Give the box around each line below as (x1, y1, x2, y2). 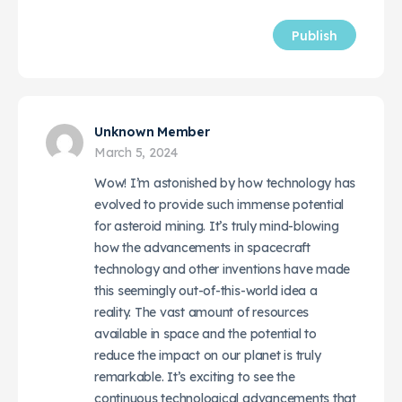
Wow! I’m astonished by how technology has (94, 174, 356, 191)
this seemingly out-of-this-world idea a (94, 282, 318, 299)
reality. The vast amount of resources (94, 303, 310, 320)
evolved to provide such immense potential (94, 196, 345, 213)
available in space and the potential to (94, 325, 317, 342)
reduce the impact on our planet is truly (94, 346, 321, 363)
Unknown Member (94, 123, 210, 140)
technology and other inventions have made (94, 260, 351, 277)
